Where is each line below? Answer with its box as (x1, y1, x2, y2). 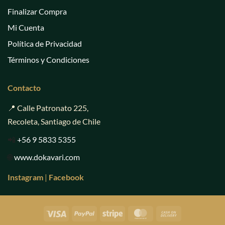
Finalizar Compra (8, 7, 67, 17)
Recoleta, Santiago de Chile (8, 117, 100, 127)
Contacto (8, 83, 41, 93)
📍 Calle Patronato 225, (8, 103, 88, 113)
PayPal (94, 208, 116, 217)
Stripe (122, 208, 141, 217)
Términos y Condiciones (8, 55, 89, 65)
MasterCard (150, 208, 188, 217)
